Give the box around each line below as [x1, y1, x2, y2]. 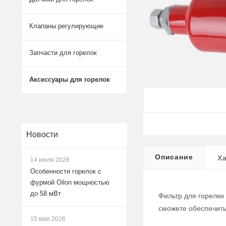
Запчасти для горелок [29, 49, 97, 56]
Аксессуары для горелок [29, 76, 110, 83]
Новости [26, 130, 58, 139]
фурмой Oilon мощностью [30, 179, 109, 186]
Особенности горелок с [30, 167, 101, 175]
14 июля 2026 [30, 156, 70, 163]
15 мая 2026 [30, 215, 66, 222]
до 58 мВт [30, 190, 61, 197]
